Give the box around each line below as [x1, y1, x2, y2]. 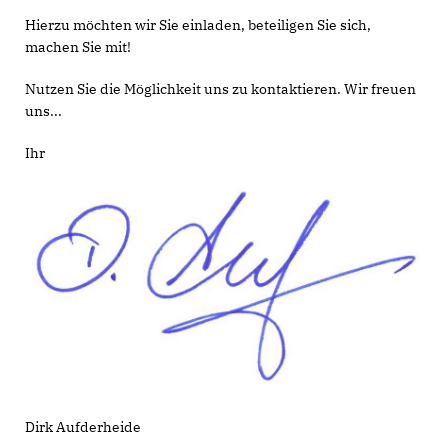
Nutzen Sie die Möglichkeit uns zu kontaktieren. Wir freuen [25, 80, 416, 98]
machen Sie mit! [25, 38, 131, 56]
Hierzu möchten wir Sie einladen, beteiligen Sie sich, [25, 16, 371, 34]
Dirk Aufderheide [25, 417, 141, 436]
